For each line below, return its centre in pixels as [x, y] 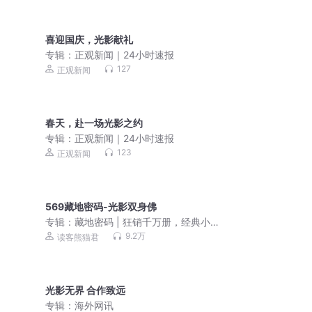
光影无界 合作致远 [86, 290]
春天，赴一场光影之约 [94, 123]
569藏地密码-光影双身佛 [101, 207]
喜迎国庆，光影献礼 [89, 40]
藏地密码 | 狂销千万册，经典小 [143, 222]
